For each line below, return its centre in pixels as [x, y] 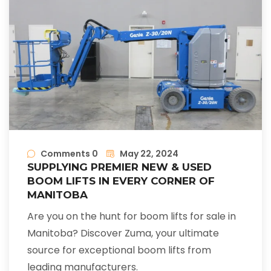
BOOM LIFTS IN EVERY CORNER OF [121, 181]
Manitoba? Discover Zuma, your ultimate [123, 233]
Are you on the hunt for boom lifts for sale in [132, 217]
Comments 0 [69, 154]
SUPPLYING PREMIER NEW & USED [119, 167]
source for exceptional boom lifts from [119, 250]
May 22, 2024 [149, 154]
